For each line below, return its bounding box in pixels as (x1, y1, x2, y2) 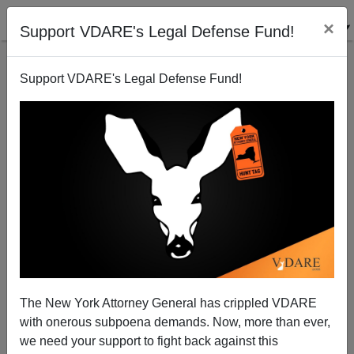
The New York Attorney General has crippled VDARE (20, 296, 317, 310)
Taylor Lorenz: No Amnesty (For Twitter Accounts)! (54, 248, 300, 261)
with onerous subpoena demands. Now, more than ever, (20, 314, 330, 329)
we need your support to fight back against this (20, 333, 278, 348)
